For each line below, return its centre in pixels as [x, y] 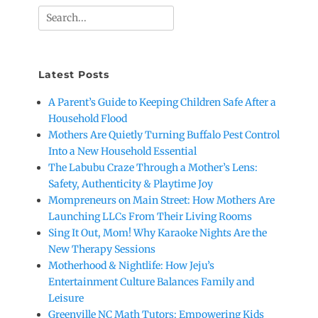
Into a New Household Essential [122, 151]
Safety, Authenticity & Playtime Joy [131, 184]
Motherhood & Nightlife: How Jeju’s [131, 265]
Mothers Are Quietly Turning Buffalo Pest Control [164, 135]
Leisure [66, 298]
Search [54, 13]
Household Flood [88, 119]
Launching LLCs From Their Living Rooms [150, 216]
